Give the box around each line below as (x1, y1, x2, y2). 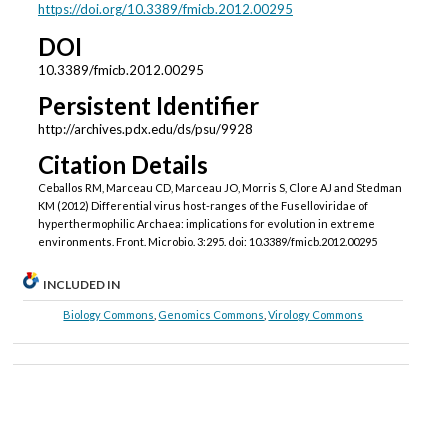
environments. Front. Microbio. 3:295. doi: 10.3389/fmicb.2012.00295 (37, 235, 377, 249)
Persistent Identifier (37, 91, 259, 121)
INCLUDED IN (43, 277, 121, 293)
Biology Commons (63, 308, 155, 322)
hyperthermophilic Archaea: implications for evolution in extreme (37, 217, 375, 231)
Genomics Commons (158, 308, 265, 322)
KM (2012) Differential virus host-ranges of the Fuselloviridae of (37, 199, 368, 213)
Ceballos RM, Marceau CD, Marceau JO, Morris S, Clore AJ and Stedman (37, 181, 402, 195)
